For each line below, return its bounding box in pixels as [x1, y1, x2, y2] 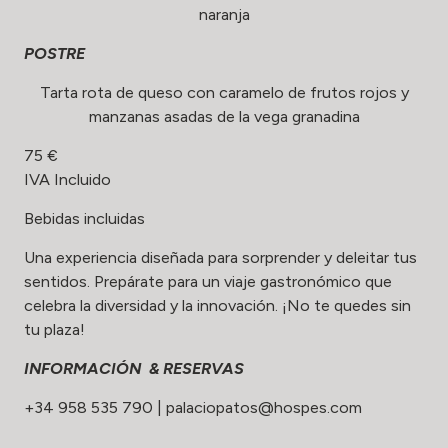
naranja [198, 4, 250, 24]
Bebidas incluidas [24, 208, 145, 228]
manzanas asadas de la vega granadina [88, 106, 360, 126]
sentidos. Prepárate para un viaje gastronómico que [24, 271, 392, 291]
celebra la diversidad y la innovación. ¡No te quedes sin [24, 295, 411, 315]
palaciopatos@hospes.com [166, 397, 362, 417]
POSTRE [24, 43, 85, 63]
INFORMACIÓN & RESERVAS [24, 358, 248, 378]
